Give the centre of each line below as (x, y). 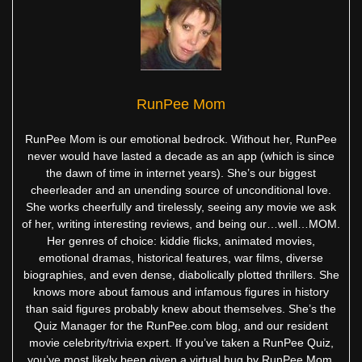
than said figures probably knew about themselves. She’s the (181, 308)
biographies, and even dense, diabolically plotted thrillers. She (181, 274)
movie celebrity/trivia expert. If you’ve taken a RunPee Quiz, (181, 342)
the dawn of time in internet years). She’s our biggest (181, 173)
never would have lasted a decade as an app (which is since (181, 156)
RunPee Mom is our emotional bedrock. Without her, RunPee (181, 139)
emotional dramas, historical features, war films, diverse (181, 257)
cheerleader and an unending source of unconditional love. (181, 189)
